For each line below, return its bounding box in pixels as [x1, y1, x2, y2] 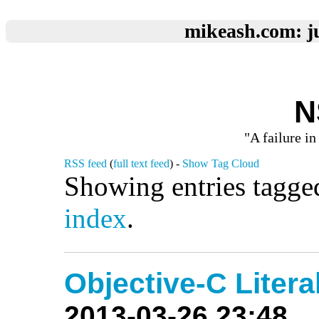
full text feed [113, 157, 169, 169]
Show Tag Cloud [182, 157, 259, 169]
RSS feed [64, 157, 107, 169]
